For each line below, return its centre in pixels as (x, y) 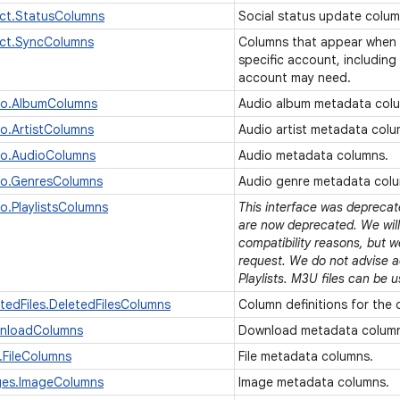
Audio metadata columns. (315, 155)
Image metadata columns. (316, 382)
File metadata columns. (308, 356)
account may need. (296, 78)
